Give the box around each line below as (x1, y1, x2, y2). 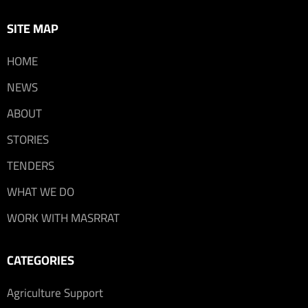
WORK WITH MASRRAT (7, 207, 120, 230)
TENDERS (7, 155, 54, 177)
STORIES (7, 129, 49, 151)
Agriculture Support (7, 282, 103, 305)
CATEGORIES (7, 249, 74, 272)
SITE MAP (7, 17, 58, 41)
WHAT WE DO (7, 181, 74, 203)
